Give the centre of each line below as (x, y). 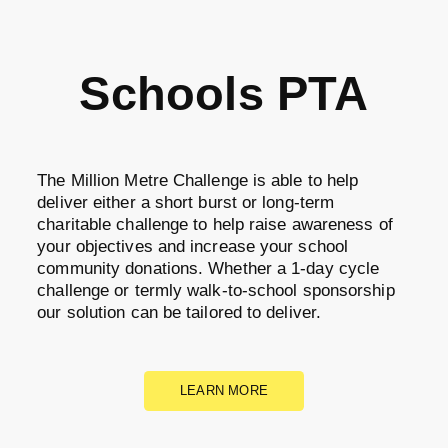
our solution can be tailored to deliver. (179, 313)
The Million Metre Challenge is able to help (198, 181)
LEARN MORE (224, 390)
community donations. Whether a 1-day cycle (208, 269)
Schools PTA (224, 93)
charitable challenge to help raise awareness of (215, 225)
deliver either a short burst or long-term (186, 203)
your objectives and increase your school (193, 247)
